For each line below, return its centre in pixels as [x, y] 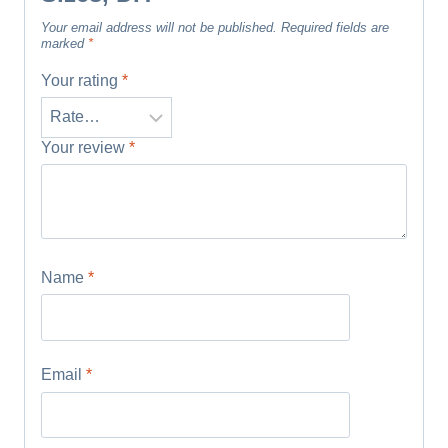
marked [64, 43]
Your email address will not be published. [159, 27]
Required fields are [335, 27]
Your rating [81, 80]
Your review [85, 147]
